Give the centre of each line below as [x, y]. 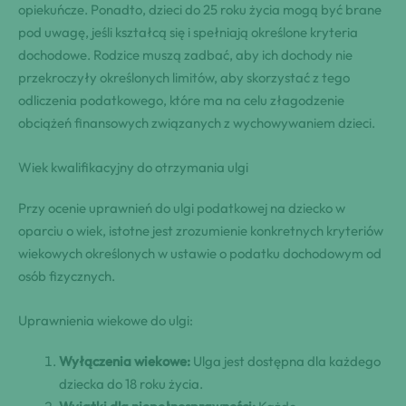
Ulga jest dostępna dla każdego [285, 361]
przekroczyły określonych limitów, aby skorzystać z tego [184, 77]
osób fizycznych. [67, 275]
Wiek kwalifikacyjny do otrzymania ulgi [133, 167]
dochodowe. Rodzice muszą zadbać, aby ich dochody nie [185, 54]
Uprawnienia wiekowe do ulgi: [106, 320]
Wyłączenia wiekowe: [125, 361]
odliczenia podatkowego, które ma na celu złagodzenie [181, 100]
